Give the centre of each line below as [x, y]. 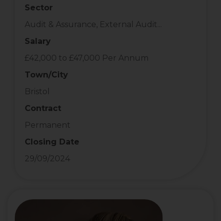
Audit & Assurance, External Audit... [93, 24]
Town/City [46, 75]
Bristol [37, 92]
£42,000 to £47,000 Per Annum [87, 58]
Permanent [48, 125]
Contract [43, 108]
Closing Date [52, 142]
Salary [38, 41]
